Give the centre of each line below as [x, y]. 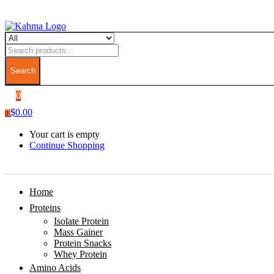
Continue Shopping [67, 145]
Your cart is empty [65, 134]
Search [23, 71]
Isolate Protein [81, 221]
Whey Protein [80, 254]
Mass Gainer [78, 232]
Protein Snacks [83, 243]
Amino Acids [55, 268]
